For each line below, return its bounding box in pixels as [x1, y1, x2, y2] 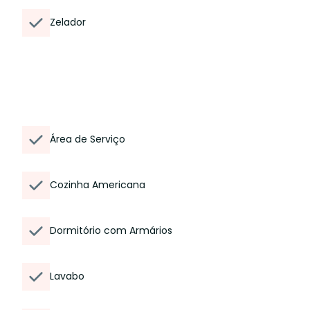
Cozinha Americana [50, 178, 145, 192]
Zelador [50, 15, 86, 29]
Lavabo [50, 269, 84, 283]
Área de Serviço [50, 132, 125, 146]
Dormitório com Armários [50, 224, 172, 237]
